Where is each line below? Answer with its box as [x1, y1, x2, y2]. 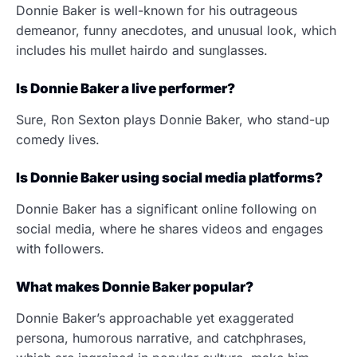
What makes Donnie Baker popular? [16, 279, 256, 295]
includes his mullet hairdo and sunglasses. [16, 42, 272, 58]
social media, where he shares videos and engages [16, 221, 323, 237]
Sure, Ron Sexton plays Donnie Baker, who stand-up [16, 112, 330, 127]
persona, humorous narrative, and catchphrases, [16, 330, 307, 346]
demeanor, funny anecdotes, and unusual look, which [16, 22, 336, 38]
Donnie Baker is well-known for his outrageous [16, 2, 297, 18]
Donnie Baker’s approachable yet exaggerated [16, 310, 294, 326]
